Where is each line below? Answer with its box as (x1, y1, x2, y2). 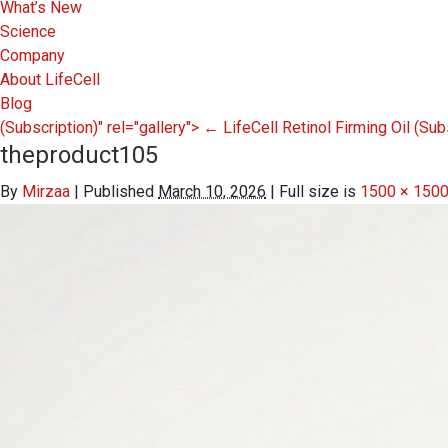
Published (83, 182, 154, 201)
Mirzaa (22, 182, 70, 201)
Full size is (275, 182, 360, 201)
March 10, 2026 (158, 182, 266, 201)
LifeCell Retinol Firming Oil (219, 118, 414, 137)
